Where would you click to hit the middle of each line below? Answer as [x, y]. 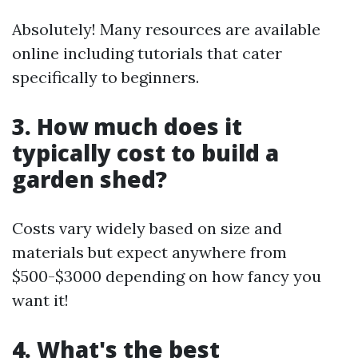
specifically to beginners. [105, 77]
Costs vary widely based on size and [147, 228]
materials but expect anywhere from [149, 252]
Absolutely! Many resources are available [166, 29]
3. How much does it [127, 126]
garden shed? [89, 179]
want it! [40, 300]
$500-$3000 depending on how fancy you [167, 276]
